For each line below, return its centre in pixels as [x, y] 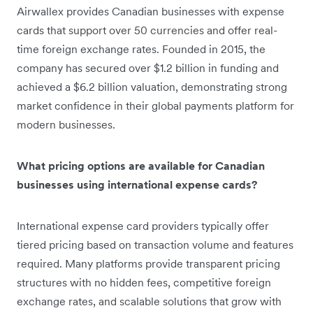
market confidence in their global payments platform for [155, 105]
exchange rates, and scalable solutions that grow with [149, 301]
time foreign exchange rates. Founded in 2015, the [141, 49]
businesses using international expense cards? [137, 184]
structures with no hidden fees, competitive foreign [144, 282]
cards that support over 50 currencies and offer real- [147, 30]
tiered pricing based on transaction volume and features [155, 244]
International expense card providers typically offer [143, 225]
